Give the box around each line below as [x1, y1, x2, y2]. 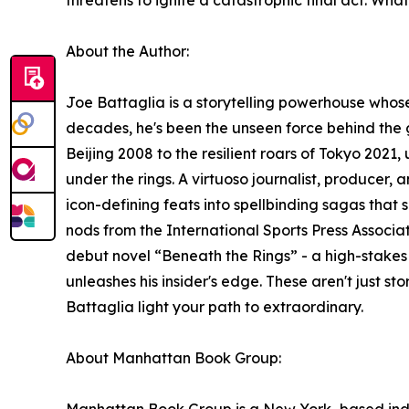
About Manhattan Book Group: [66, 349, 281, 367]
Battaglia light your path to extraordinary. [66, 298, 363, 316]
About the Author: [66, 42, 189, 60]
